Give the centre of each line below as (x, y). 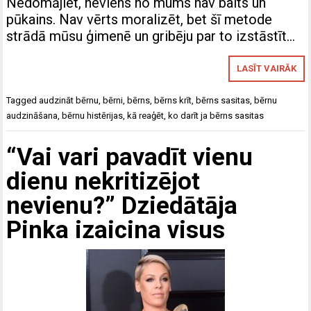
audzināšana (32, 116)
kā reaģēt (146, 116)
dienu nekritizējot (103, 181)
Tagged (23, 101)
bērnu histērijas (93, 116)
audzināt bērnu (69, 101)
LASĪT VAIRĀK (266, 69)
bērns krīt (173, 101)
